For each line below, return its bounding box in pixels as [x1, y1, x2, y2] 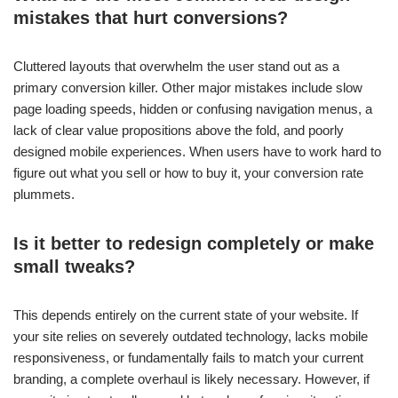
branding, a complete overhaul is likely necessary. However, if [13, 371, 370, 386]
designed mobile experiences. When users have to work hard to [13, 144, 381, 159]
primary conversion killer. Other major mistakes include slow [13, 80, 362, 95]
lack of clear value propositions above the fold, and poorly [13, 123, 344, 138]
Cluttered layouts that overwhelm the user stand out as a [13, 59, 339, 74]
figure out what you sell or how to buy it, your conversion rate [13, 165, 363, 180]
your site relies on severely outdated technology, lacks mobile [13, 329, 368, 344]
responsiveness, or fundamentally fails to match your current [13, 350, 363, 365]
